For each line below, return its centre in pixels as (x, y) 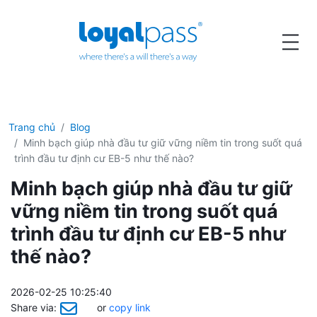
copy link (129, 307)
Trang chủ (32, 127)
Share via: (34, 307)
